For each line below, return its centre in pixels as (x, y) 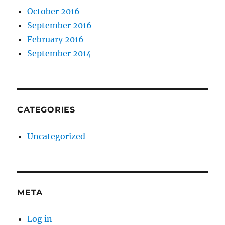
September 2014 (60, 53)
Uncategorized (57, 136)
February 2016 (56, 39)
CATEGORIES (46, 110)
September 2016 (60, 25)
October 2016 (54, 11)
